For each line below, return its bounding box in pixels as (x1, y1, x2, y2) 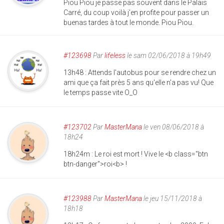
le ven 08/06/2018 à (142, 122, 204, 131)
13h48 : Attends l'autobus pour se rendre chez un (63, 68, 216, 76)
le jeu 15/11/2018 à (142, 194, 202, 202)
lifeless (104, 51, 125, 59)
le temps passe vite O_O (63, 88, 137, 96)
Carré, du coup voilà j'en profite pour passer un (63, 8, 209, 16)
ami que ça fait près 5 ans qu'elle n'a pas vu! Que (63, 78, 213, 86)
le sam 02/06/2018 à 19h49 (125, 51, 211, 59)
